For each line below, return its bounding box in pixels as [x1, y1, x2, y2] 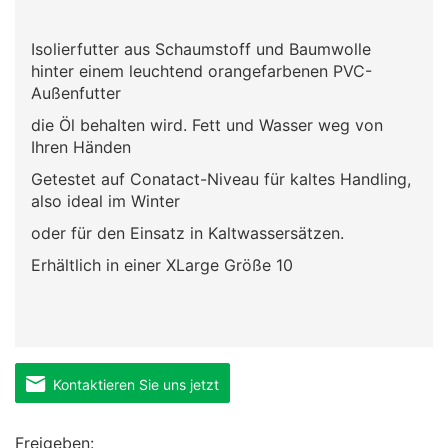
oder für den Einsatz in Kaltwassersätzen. [31, 223, 344, 244]
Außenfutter [31, 83, 121, 104]
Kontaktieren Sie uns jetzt [45, 376, 219, 394]
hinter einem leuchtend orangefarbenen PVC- [31, 61, 372, 82]
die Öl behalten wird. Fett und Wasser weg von [31, 115, 383, 136]
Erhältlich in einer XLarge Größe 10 [31, 255, 293, 276]
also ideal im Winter [31, 191, 180, 212]
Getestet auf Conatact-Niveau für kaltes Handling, [31, 169, 411, 190]
